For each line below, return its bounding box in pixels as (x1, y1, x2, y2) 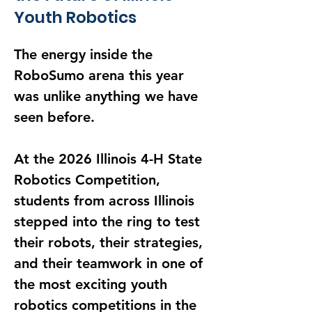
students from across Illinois (14, 192, 198, 209)
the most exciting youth (14, 276, 171, 292)
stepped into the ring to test (14, 213, 204, 230)
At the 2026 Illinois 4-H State (14, 150, 206, 167)
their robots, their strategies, (14, 234, 207, 251)
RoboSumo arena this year (14, 67, 188, 84)
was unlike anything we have (14, 88, 202, 104)
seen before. (14, 109, 95, 125)
